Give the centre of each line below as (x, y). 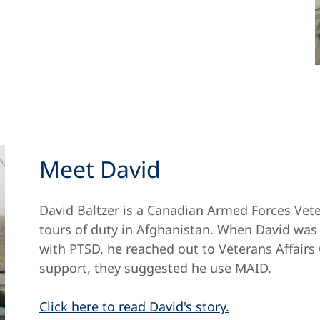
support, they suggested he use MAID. (159, 268)
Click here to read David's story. (134, 307)
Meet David (100, 169)
